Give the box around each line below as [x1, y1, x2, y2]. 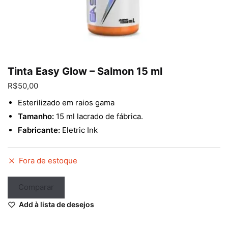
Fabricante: [18, 125, 60, 135]
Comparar [18, 182, 54, 192]
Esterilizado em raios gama [18, 97, 115, 107]
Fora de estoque [19, 156, 77, 165]
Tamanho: [18, 111, 56, 121]
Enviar [33, 11, 60, 22]
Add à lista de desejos [19, 199, 94, 209]
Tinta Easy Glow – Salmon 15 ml [8, 65, 162, 77]
